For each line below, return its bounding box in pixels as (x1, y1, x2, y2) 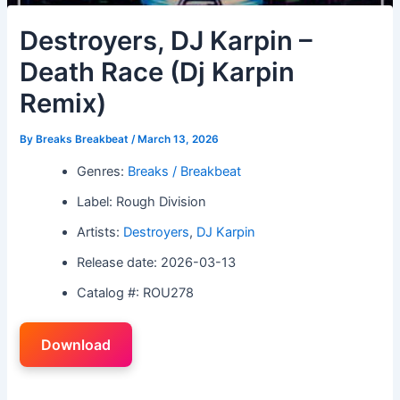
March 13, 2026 (137, 133, 220, 146)
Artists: (77, 223, 124, 240)
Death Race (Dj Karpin (20, 56, 296, 87)
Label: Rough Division (77, 193, 207, 210)
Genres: (77, 162, 129, 179)
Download (41, 336, 112, 354)
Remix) (20, 87, 107, 119)
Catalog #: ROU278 (77, 284, 195, 301)
